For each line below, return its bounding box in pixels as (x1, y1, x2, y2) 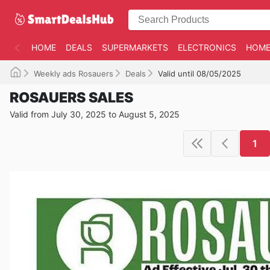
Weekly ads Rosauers (34, 69, 113, 78)
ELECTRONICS (178, 42, 236, 52)
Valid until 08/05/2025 (158, 69, 241, 78)
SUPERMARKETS (102, 42, 168, 52)
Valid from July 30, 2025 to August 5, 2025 (10, 109, 180, 119)
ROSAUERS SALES (10, 89, 133, 106)
